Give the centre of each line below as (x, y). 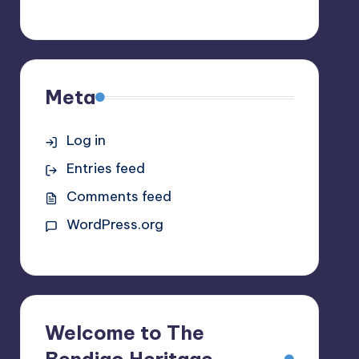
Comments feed (119, 196)
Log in (86, 140)
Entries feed (105, 168)
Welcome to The (124, 333)
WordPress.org (115, 224)
